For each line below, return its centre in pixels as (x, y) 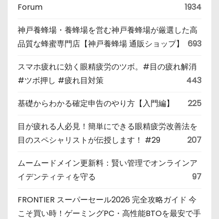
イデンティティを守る (57, 177)
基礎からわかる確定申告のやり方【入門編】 (96, 104)
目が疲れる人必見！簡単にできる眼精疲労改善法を (108, 127)
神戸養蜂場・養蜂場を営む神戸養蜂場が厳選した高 (108, 30)
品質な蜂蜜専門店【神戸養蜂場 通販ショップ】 (101, 44)
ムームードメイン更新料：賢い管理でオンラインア (108, 163)
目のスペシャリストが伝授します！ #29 (89, 140)
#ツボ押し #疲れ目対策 (61, 81)
